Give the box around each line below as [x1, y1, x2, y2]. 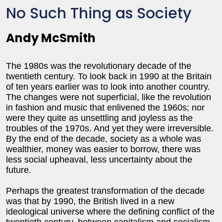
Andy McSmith [6, 29, 96, 46]
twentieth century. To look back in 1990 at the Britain [6, 71, 212, 81]
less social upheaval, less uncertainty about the [6, 154, 192, 165]
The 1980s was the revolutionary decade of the [6, 60, 191, 71]
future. [6, 165, 31, 175]
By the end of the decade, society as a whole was [6, 133, 201, 144]
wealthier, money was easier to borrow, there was [6, 144, 201, 154]
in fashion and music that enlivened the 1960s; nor [6, 102, 205, 112]
